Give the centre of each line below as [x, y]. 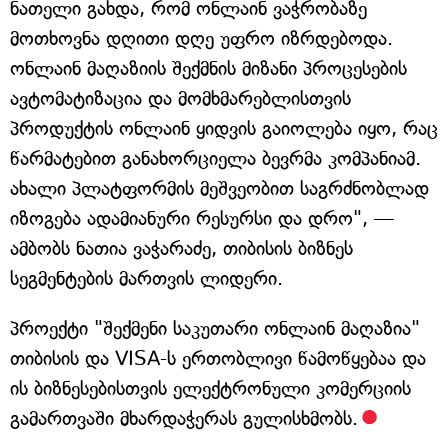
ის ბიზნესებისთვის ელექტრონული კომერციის [210, 388]
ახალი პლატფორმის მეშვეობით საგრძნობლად [219, 188]
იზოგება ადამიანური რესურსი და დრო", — [202, 218]
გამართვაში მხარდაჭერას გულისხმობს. [184, 418]
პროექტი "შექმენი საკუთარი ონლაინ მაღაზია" [215, 328]
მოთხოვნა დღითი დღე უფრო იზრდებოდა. [201, 38]
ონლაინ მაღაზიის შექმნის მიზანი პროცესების [208, 68]
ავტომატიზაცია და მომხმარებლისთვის [180, 98]
